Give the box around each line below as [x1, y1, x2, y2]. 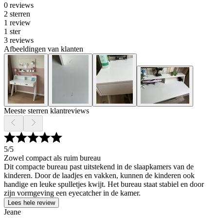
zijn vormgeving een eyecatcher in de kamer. [4, 189, 141, 198]
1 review [4, 18, 31, 27]
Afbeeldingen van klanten [4, 45, 83, 54]
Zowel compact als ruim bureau [4, 154, 101, 163]
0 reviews [4, 1, 34, 10]
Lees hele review [8, 199, 55, 207]
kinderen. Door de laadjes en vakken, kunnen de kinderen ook [4, 171, 195, 180]
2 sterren [4, 10, 30, 18]
